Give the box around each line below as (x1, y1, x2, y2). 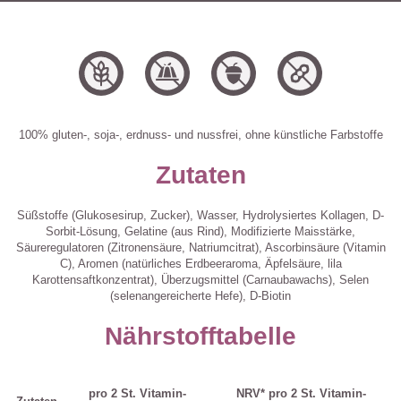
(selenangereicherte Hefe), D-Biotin (110, 289, 291, 303)
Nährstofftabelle (105, 322, 296, 351)
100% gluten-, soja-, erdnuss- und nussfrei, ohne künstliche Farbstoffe (18, 128, 383, 142)
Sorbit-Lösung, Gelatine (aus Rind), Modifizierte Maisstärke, (46, 225, 355, 239)
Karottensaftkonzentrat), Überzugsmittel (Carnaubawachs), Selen (32, 273, 369, 287)
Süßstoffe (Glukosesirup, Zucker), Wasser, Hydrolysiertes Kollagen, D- (17, 209, 384, 223)
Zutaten (155, 161, 246, 190)
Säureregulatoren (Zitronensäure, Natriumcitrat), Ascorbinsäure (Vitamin (15, 241, 386, 255)
